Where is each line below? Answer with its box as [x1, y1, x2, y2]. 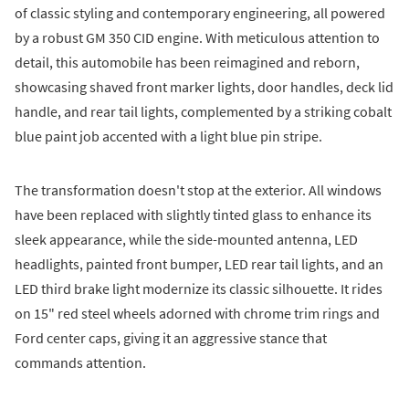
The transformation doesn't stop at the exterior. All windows [15, 180, 382, 199]
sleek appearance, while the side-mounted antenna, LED [15, 229, 358, 248]
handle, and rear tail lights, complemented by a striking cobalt [15, 101, 392, 121]
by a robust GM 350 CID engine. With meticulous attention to [15, 27, 380, 47]
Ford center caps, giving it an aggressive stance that [15, 328, 327, 347]
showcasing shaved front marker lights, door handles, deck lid [15, 77, 393, 96]
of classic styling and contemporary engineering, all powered [15, 3, 385, 22]
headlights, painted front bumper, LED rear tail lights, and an [15, 254, 383, 273]
